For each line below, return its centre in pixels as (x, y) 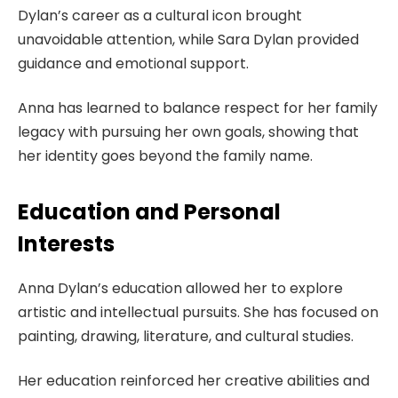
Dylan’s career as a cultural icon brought (160, 16)
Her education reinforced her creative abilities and (194, 380)
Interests (66, 244)
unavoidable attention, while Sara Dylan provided (188, 40)
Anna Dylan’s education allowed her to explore (180, 289)
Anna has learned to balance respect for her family (198, 107)
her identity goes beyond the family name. (165, 155)
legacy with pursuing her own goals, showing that (188, 131)
